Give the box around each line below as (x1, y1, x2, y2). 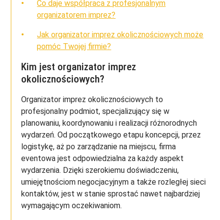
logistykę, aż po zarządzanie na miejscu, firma (21, 142, 176, 152)
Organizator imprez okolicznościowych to (21, 95, 164, 105)
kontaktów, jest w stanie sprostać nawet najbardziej (21, 189, 200, 199)
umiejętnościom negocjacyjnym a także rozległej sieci (21, 177, 206, 187)
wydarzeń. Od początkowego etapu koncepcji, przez (21, 130, 201, 140)
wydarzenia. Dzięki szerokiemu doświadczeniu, (21, 165, 179, 175)
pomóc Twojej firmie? (37, 41, 111, 51)
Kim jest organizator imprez (21, 61, 137, 73)
